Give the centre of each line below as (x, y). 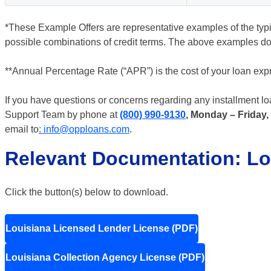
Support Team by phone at (62, 115)
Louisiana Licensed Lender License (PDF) (102, 228)
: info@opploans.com (84, 129)
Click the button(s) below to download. (87, 192)
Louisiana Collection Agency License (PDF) (105, 257)
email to (22, 129)
